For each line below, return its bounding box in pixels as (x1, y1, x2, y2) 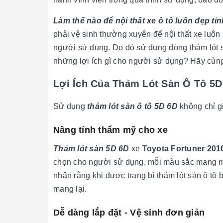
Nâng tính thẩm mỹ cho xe (53, 125, 168, 135)
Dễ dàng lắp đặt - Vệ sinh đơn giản (53, 208, 205, 218)
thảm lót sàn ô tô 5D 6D (87, 102, 180, 111)
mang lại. (53, 185, 87, 193)
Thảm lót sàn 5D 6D (53, 144, 131, 153)
